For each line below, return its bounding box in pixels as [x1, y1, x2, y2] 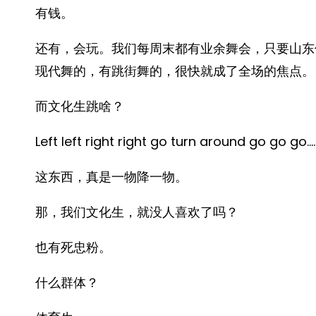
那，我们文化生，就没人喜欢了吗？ [35, 203, 238, 221]
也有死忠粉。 [35, 238, 111, 256]
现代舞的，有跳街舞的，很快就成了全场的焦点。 [35, 62, 315, 80]
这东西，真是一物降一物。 [35, 168, 188, 186]
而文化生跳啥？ [35, 97, 124, 115]
